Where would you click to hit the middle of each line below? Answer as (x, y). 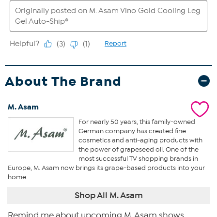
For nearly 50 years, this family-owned (137, 122)
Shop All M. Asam (108, 195)
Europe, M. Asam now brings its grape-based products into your (106, 168)
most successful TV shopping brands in (138, 158)
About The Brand (63, 81)
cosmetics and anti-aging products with (140, 140)
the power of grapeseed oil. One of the (138, 149)
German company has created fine (132, 131)
